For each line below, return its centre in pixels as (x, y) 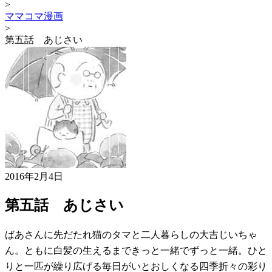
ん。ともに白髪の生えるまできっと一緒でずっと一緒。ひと (136, 250)
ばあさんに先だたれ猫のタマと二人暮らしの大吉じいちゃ (131, 234)
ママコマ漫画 (34, 16)
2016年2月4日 (34, 176)
